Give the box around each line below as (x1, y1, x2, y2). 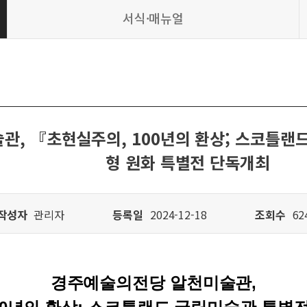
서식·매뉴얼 (122, 9, 184, 27)
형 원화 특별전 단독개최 (106, 150, 270, 174)
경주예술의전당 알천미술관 (50, 273, 252, 292)
